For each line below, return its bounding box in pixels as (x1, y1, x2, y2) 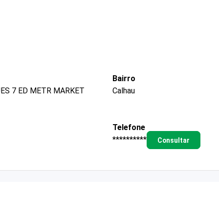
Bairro (112, 73, 135, 83)
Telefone (112, 122, 145, 132)
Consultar (157, 136, 190, 144)
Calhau (112, 86, 135, 95)
